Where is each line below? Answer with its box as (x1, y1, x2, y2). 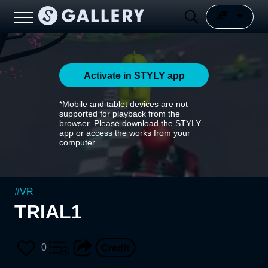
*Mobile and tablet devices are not (59, 99, 188, 109)
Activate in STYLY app (83, 70, 185, 81)
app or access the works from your (59, 128, 190, 138)
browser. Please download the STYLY (59, 118, 201, 128)
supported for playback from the (59, 109, 180, 118)
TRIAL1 (14, 201, 82, 223)
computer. (59, 138, 97, 147)
